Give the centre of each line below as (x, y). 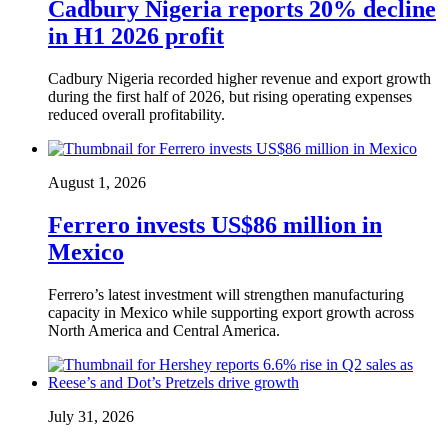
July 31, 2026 (91, 416)
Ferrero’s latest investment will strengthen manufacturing (226, 294)
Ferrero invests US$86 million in (215, 224)
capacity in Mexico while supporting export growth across (231, 312)
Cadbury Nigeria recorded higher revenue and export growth (239, 78)
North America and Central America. (164, 330)
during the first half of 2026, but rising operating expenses (230, 96)
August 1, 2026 (97, 182)
